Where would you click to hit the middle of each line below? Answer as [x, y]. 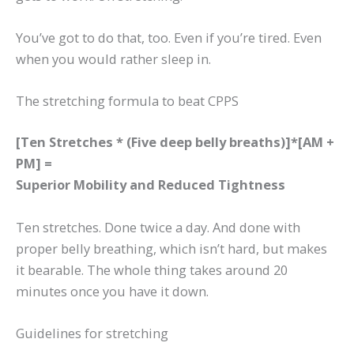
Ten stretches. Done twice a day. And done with [158, 227]
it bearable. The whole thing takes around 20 [152, 269]
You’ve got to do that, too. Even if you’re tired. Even [169, 38]
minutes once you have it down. [112, 291]
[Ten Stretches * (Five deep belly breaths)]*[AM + [175, 141]
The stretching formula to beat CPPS [127, 101]
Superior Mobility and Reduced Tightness [151, 184]
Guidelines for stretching [92, 333]
